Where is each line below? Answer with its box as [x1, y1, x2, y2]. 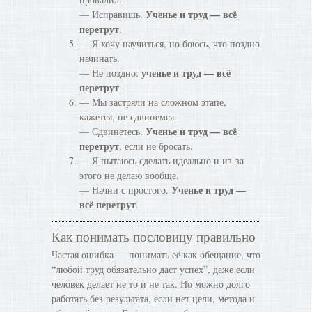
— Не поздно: [79, 66, 141, 79]
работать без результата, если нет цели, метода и [52, 292, 255, 305]
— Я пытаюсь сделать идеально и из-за [79, 154, 244, 167]
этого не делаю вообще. [79, 169, 179, 182]
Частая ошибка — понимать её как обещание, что [52, 248, 260, 261]
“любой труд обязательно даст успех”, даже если [52, 263, 255, 276]
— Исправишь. [79, 8, 146, 21]
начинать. [79, 52, 120, 65]
